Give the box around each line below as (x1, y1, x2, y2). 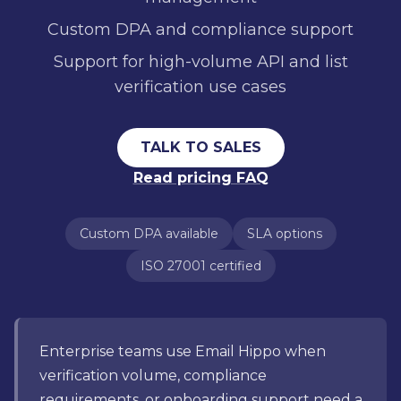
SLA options (246, 226, 322, 242)
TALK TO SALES (140, 139, 261, 156)
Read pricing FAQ (132, 169, 269, 186)
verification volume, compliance (39, 367, 267, 384)
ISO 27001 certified (140, 258, 261, 274)
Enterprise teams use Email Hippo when (39, 343, 326, 360)
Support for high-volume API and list (53, 52, 348, 72)
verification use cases (115, 77, 286, 97)
